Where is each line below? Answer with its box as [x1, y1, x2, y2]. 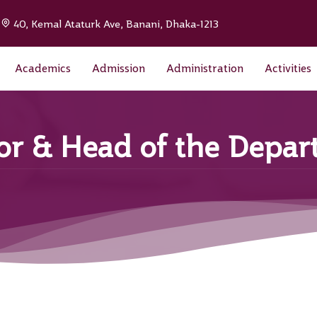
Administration [166, 62, 243, 76]
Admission [92, 62, 145, 76]
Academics [15, 62, 71, 76]
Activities [265, 62, 311, 76]
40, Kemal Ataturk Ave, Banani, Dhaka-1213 [11, 17, 219, 30]
